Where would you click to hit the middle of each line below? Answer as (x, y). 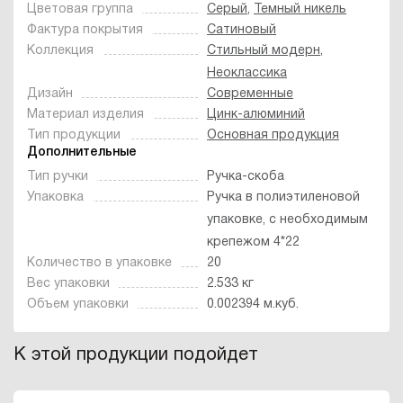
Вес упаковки (68, 283)
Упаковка (55, 197)
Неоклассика (247, 73)
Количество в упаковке (99, 263)
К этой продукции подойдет (136, 355)
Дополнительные (82, 152)
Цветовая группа (80, 9)
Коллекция (60, 50)
